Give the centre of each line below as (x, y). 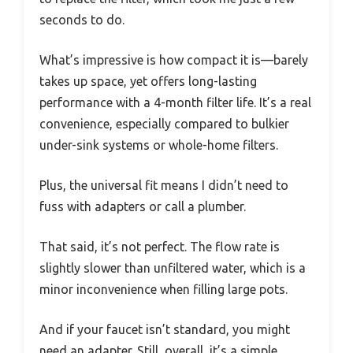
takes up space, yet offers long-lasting (148, 82)
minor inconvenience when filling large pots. (163, 290)
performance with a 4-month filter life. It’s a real (175, 103)
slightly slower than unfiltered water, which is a (173, 268)
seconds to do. (82, 20)
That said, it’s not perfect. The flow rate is (160, 247)
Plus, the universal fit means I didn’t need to (164, 186)
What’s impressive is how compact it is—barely (174, 60)
